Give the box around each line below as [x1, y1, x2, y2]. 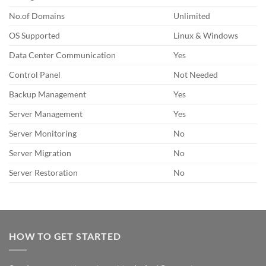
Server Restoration [9, 167, 78, 178]
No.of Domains [9, 10, 65, 21]
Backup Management [9, 88, 86, 99]
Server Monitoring [9, 128, 77, 138]
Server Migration [9, 147, 71, 158]
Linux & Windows [173, 30, 239, 40]
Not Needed [173, 69, 218, 80]
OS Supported [9, 30, 60, 40]
